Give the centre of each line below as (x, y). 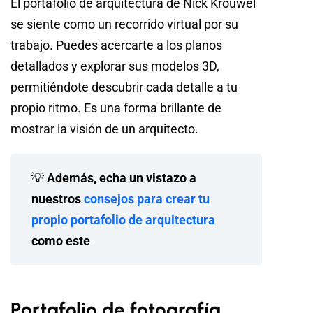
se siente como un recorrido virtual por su (124, 24)
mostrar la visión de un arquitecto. (104, 129)
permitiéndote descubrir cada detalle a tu (124, 87)
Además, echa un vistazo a (122, 178)
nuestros (58, 199)
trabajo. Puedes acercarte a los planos (116, 45)
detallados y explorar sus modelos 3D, (115, 66)
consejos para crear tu (147, 199)
